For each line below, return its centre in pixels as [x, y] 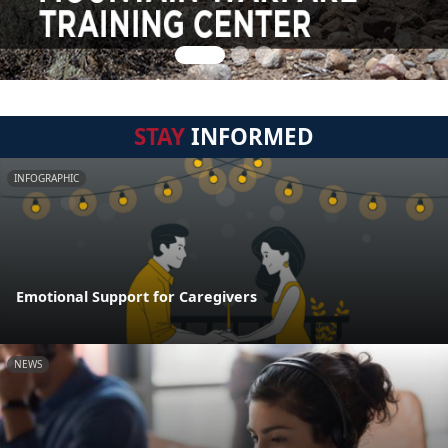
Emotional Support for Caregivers [136, 297]
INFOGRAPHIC [46, 178]
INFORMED [249, 136]
